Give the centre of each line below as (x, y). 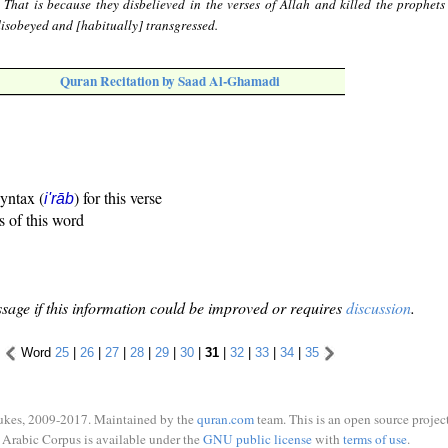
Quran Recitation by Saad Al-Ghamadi (170, 81)
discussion (378, 308)
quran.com (225, 419)
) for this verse (118, 198)
